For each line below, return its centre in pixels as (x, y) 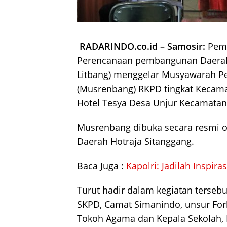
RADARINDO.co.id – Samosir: (142, 46)
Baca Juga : (102, 165)
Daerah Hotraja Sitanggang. (136, 141)
